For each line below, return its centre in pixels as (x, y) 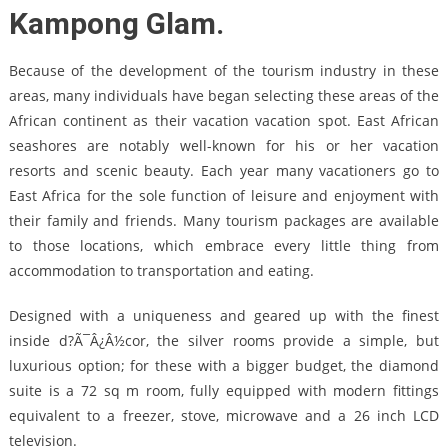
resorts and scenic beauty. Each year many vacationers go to (224, 170)
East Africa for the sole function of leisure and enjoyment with (224, 195)
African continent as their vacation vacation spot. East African (224, 120)
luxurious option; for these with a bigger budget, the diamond (224, 365)
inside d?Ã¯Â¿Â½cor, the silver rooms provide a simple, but (224, 340)
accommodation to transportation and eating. (161, 270)
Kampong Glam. (116, 23)
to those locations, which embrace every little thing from (224, 245)
